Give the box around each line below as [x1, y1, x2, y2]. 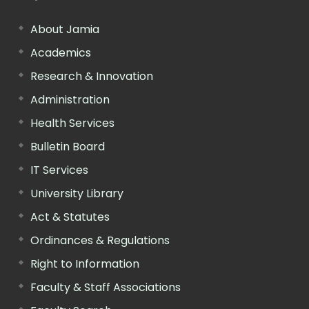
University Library [30, 185, 123, 201]
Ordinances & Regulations [30, 232, 170, 248]
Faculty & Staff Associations [30, 279, 181, 295]
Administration [30, 91, 110, 108]
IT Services [30, 161, 88, 178]
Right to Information [30, 255, 139, 272]
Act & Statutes [30, 208, 110, 225]
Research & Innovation [30, 68, 153, 84]
